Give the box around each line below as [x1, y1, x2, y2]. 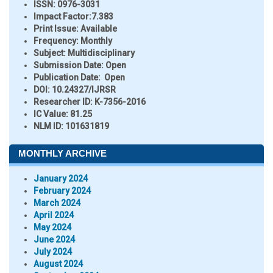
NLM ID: [34, 121, 63, 131]
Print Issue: [34, 24, 79, 34]
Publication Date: [34, 73, 101, 82]
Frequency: [34, 36, 79, 46]
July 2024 [34, 247, 72, 257]
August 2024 [34, 259, 83, 269]
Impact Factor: [34, 12, 91, 21]
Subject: [34, 48, 68, 58]
